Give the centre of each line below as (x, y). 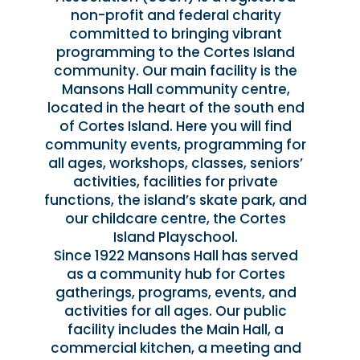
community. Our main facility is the (176, 71)
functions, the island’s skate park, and (176, 200)
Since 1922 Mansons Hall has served (176, 256)
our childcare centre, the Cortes (176, 219)
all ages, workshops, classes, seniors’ (176, 164)
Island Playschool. (176, 237)
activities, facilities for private (176, 182)
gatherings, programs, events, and (176, 293)
